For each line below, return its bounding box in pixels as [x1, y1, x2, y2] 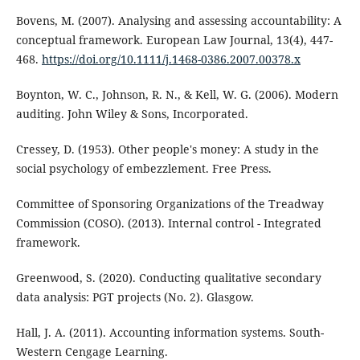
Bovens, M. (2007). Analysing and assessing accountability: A [15, 13, 342, 29]
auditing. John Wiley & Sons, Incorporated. [15, 106, 248, 122]
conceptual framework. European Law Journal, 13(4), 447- [15, 32, 333, 48]
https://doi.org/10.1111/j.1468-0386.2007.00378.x [41, 51, 301, 67]
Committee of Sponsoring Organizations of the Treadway [15, 196, 324, 212]
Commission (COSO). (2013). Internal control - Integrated [15, 215, 321, 231]
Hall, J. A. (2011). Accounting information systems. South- [15, 325, 324, 341]
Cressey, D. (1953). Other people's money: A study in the [15, 141, 319, 157]
